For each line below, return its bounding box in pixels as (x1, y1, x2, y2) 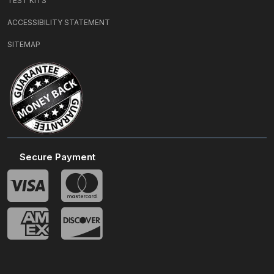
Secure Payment (20, 151, 95, 163)
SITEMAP (7, 40, 40, 49)
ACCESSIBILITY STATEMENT (7, 18, 110, 27)
